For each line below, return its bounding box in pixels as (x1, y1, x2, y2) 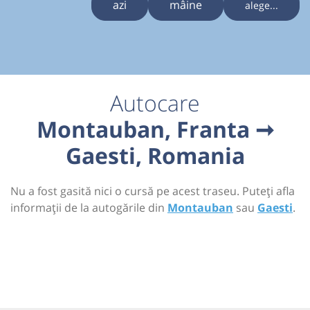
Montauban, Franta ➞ (36, 114, 274, 145)
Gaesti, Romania (65, 140, 245, 171)
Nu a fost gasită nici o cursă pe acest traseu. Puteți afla (10, 183, 295, 199)
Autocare (110, 88, 200, 118)
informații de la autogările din (10, 200, 167, 216)
